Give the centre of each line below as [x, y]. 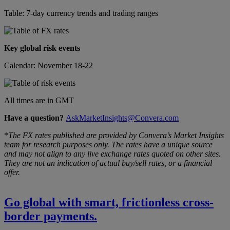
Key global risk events [42, 48]
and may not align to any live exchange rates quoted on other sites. [112, 154]
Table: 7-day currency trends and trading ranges [81, 13]
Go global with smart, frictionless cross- [109, 202]
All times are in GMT [39, 100]
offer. [12, 172]
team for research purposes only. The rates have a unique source [108, 144]
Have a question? [34, 118]
